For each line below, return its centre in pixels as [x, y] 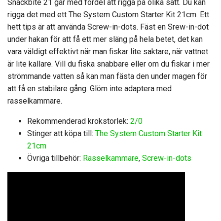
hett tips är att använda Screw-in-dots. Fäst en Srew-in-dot [108, 27]
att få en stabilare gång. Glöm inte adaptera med [90, 88]
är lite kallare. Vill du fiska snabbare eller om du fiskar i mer [109, 64]
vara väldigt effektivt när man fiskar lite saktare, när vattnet [108, 51]
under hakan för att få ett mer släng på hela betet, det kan [105, 39]
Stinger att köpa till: [61, 133]
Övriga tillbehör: [55, 158]
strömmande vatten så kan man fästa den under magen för [107, 76]
